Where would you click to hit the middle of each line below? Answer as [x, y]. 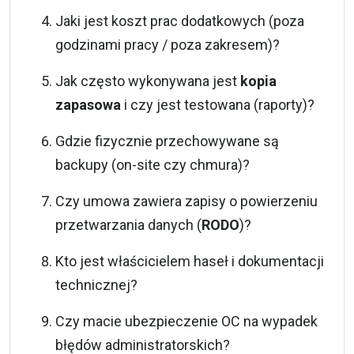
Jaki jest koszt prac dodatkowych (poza [180, 21]
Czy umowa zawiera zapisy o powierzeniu [186, 201]
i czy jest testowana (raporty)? [218, 104]
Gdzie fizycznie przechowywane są [167, 141]
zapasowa [88, 104]
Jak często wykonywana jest [148, 81]
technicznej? [96, 284]
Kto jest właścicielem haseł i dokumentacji [190, 261]
